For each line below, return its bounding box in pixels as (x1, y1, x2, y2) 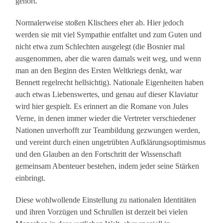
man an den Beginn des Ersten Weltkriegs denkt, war (15, 66, 182, 75)
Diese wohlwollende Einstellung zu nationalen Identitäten (15, 196, 197, 205)
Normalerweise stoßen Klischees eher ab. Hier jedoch (15, 18, 184, 27)
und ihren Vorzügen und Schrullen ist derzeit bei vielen (15, 208, 188, 217)
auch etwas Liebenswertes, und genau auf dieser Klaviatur (15, 90, 199, 99)
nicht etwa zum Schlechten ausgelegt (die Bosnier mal (15, 42, 185, 51)
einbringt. (15, 174, 46, 183)
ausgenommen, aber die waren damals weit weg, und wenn (15, 54, 202, 63)
